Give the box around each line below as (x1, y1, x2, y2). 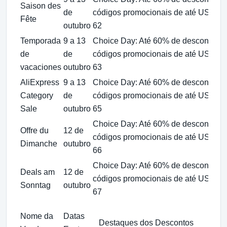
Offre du (20, 126, 49, 135)
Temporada (20, 36, 61, 45)
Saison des (20, 1, 61, 10)
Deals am (20, 167, 55, 176)
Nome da (20, 211, 53, 220)
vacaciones (20, 62, 61, 71)
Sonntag (20, 180, 51, 190)
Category (20, 91, 53, 100)
